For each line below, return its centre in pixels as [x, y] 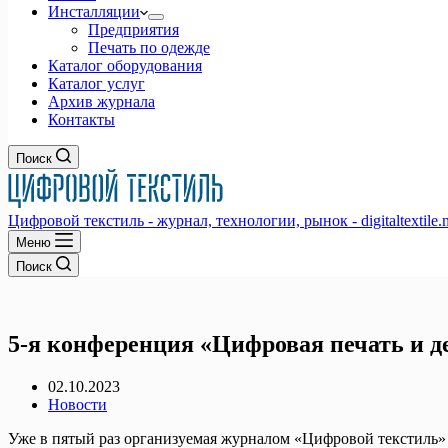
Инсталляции [94, 11]
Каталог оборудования [125, 65]
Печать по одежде [149, 47]
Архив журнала [101, 101]
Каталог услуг [96, 83]
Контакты [81, 119]
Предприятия [133, 29]
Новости [77, 404]
